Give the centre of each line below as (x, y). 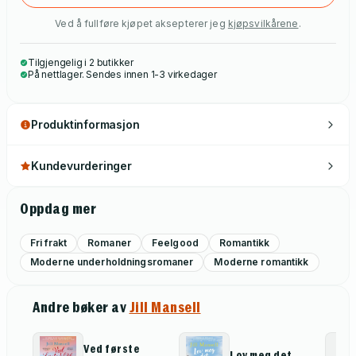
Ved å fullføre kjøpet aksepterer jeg (140, 23)
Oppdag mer (58, 209)
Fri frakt (49, 243)
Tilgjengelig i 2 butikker (81, 62)
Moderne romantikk (261, 262)
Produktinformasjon (85, 124)
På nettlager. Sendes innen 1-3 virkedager (122, 74)
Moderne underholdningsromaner (112, 262)
